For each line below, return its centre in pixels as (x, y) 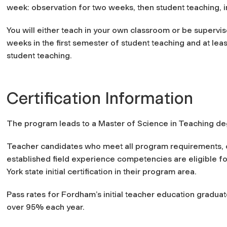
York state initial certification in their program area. (103, 171)
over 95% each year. (46, 207)
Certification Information (100, 98)
